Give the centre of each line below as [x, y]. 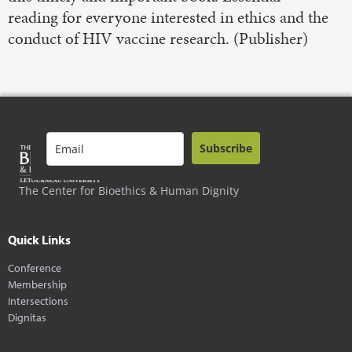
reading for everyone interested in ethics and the [168, 17]
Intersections [38, 300]
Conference [35, 267]
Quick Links [39, 239]
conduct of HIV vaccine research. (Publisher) [158, 38]
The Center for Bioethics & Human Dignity [129, 190]
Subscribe [226, 148]
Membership [37, 284]
